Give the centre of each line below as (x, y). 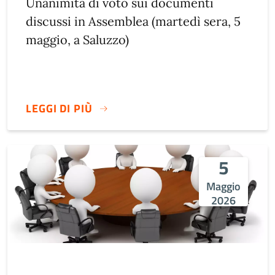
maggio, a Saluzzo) (77, 39)
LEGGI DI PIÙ (59, 109)
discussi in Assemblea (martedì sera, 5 (133, 21)
